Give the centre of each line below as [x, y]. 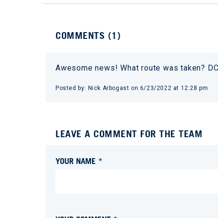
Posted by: [72, 88]
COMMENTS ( [83, 36]
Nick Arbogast [109, 88]
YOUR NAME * [79, 161]
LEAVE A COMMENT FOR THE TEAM [129, 134]
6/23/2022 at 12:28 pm [174, 88]
